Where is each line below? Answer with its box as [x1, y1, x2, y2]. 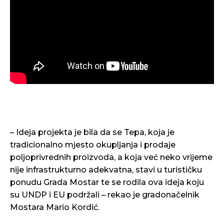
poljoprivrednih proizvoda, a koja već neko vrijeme [10, 152, 212, 162]
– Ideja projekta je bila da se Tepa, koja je [10, 127, 174, 137]
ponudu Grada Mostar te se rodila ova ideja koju [10, 177, 204, 187]
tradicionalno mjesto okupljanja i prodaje [10, 139, 175, 149]
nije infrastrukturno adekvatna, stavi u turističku [10, 164, 202, 174]
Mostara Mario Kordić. [10, 202, 99, 212]
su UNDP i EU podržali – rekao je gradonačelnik [10, 189, 199, 199]
